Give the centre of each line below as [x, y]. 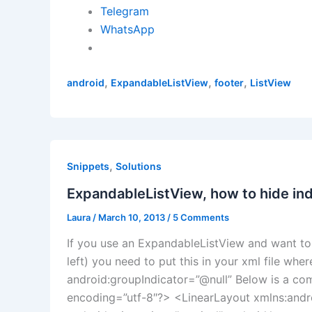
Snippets [88, 166]
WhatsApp [127, 30]
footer [229, 83]
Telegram [125, 11]
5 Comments [201, 217]
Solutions [139, 166]
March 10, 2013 [133, 217]
